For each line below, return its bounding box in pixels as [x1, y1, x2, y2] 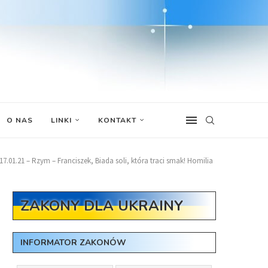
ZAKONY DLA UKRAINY [20, 196, 183, 215]
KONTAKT [98, 115, 136, 125]
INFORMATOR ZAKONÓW [20, 237, 126, 248]
